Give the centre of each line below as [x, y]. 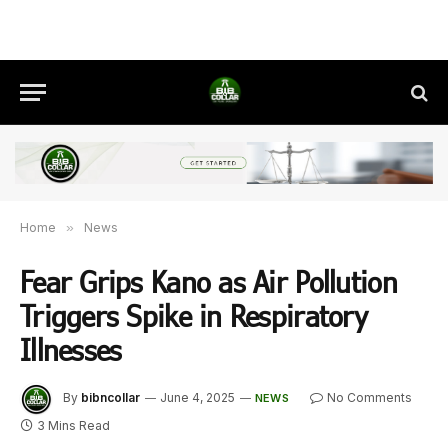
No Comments [369, 398]
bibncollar [110, 398]
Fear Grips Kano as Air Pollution [208, 282]
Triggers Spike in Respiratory [193, 316]
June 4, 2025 [197, 398]
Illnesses [71, 350]
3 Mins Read [73, 426]
